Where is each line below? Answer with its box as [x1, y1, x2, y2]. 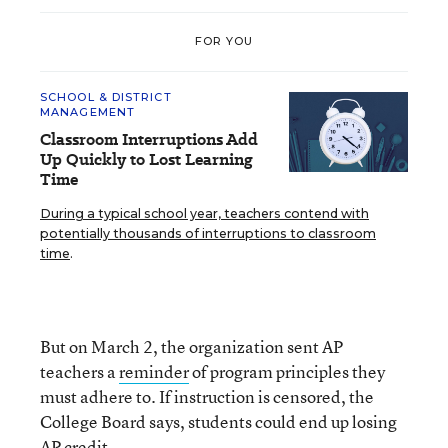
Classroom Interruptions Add [40, 127, 258, 151]
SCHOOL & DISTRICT [40, 89, 172, 104]
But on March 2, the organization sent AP [40, 334, 343, 358]
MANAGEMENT [40, 104, 135, 119]
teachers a [40, 359, 119, 383]
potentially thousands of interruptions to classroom [40, 225, 376, 241]
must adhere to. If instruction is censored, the [40, 384, 374, 408]
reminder [119, 359, 189, 383]
